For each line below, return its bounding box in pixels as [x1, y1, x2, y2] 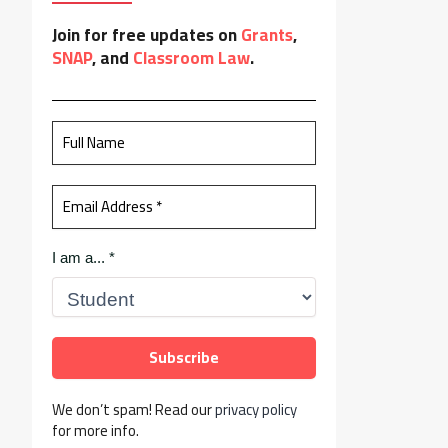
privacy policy [215, 394, 297, 424]
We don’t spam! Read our [52, 394, 215, 424]
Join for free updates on [52, 18, 241, 51]
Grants [241, 18, 293, 51]
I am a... [52, 248, 109, 266]
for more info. [52, 415, 139, 445]
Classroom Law [133, 41, 250, 74]
